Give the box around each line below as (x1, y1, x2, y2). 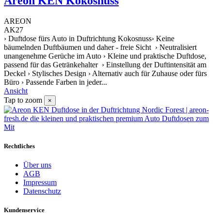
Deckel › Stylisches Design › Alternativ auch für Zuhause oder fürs (4, 69, 207, 77)
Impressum (23, 178, 57, 187)
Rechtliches (4, 142, 35, 150)
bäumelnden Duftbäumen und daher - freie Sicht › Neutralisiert (4, 43, 197, 51)
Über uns (23, 161, 51, 170)
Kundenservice (4, 206, 45, 214)
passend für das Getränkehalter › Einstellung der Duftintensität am (4, 60, 206, 69)
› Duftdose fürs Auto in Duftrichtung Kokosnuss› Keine (4, 34, 174, 43)
